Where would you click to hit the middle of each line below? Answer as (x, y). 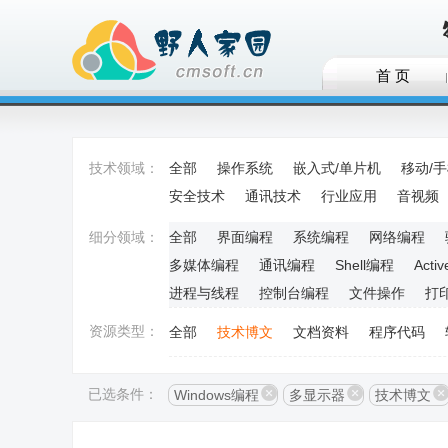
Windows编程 (216, 395)
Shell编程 (364, 265)
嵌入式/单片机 (337, 168)
